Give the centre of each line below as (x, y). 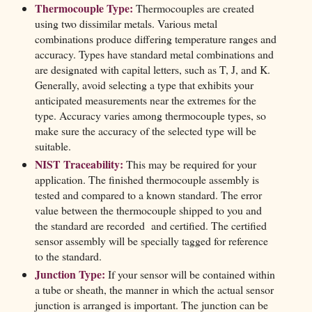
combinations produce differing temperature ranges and (155, 39)
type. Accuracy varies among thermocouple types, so (150, 116)
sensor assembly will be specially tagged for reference (151, 241)
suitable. (53, 146)
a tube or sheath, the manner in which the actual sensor (154, 290)
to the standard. (68, 256)
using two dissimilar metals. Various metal (126, 24)
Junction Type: (70, 274)
